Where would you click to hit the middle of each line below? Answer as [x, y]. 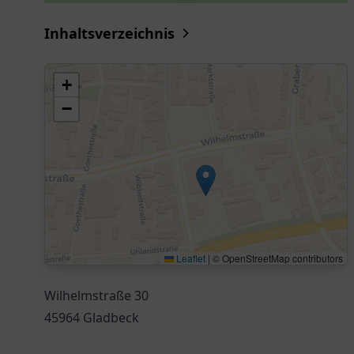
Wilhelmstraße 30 [96, 296]
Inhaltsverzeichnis [109, 33]
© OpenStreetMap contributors [277, 258]
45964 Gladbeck [92, 318]
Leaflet [190, 258]
